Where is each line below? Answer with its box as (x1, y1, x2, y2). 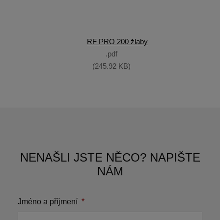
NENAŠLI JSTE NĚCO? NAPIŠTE (20, 150, 200, 164)
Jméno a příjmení (18, 197, 80, 206)
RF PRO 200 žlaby (87, 37, 148, 46)
